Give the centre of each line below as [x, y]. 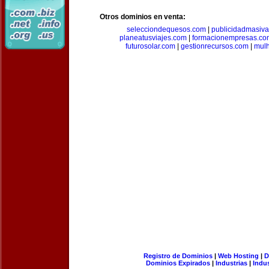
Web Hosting [238, 256]
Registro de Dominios [178, 256]
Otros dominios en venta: [143, 17]
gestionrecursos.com [214, 46]
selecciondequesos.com [166, 29]
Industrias [231, 263]
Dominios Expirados [178, 263]
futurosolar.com [150, 46]
